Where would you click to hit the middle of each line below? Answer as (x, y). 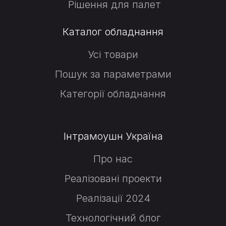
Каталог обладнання (113, 32)
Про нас (113, 159)
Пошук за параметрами (113, 74)
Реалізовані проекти (113, 179)
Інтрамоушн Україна (113, 136)
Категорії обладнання (113, 94)
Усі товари (113, 55)
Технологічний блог (113, 218)
